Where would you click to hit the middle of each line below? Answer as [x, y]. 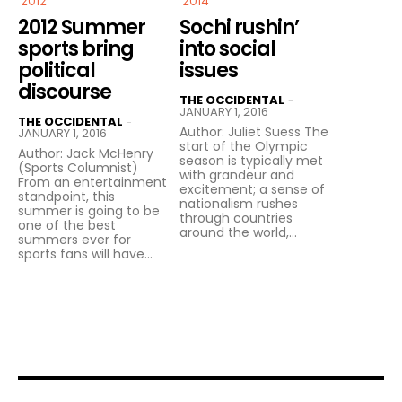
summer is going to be [89, 211]
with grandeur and [237, 175]
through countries [236, 218]
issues [209, 71]
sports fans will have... [85, 254]
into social [227, 49]
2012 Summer [82, 28]
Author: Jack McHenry [86, 154]
